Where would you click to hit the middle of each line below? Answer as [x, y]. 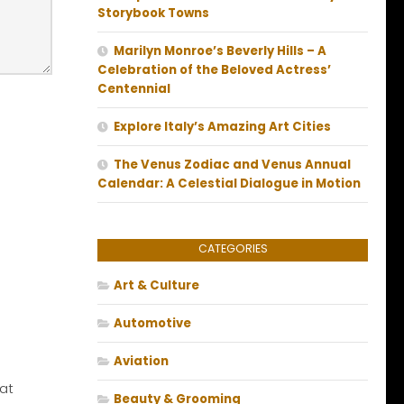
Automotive [152, 324]
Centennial [134, 89]
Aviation [141, 362]
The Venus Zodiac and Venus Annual [232, 165]
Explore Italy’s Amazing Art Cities [222, 127]
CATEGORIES [233, 249]
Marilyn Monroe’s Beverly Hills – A [220, 51]
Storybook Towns [153, 14]
